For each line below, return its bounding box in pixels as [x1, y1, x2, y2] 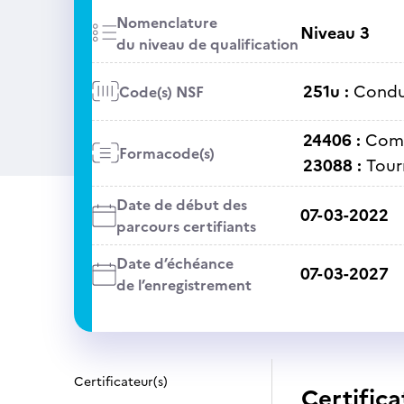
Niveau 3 [299, 21, 370, 45]
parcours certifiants [115, 216, 256, 237]
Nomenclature [115, 12, 217, 33]
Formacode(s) [118, 142, 215, 164]
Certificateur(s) [74, 372, 168, 391]
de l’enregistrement [115, 274, 252, 296]
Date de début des [115, 194, 247, 216]
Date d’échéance [115, 252, 234, 274]
